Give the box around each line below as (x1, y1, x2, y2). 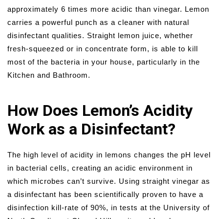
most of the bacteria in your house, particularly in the (7, 58, 200, 66)
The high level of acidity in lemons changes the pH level (7, 151, 211, 159)
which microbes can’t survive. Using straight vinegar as (7, 177, 210, 186)
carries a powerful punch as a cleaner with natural (7, 18, 189, 27)
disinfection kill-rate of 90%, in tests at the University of (7, 203, 210, 212)
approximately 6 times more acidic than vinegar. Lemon (7, 5, 209, 14)
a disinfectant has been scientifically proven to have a (7, 190, 203, 199)
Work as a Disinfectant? (7, 120, 175, 139)
